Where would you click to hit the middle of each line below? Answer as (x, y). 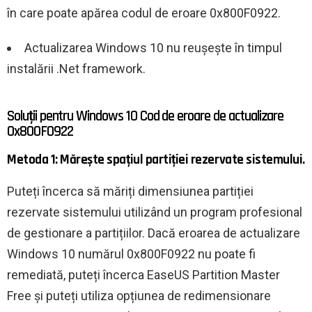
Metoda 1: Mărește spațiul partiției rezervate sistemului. (156, 160)
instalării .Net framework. (76, 69)
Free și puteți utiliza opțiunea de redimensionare (139, 296)
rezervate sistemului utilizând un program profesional (155, 212)
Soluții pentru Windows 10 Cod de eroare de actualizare (146, 116)
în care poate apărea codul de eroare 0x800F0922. (144, 13)
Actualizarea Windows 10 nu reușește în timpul (153, 48)
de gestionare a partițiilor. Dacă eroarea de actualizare (154, 233)
